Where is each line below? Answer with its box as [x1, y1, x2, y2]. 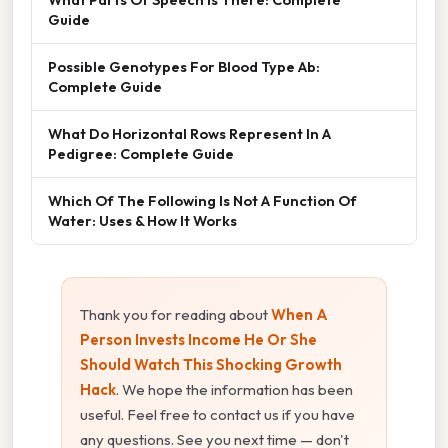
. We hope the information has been [116, 380, 353, 400]
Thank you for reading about [80, 305, 271, 325]
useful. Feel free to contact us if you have [80, 405, 355, 425]
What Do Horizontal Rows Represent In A [48, 124, 331, 144]
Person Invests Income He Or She [80, 330, 317, 350]
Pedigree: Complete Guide [48, 144, 234, 164]
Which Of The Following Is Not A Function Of [48, 191, 357, 211]
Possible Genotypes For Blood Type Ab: [48, 57, 320, 77]
